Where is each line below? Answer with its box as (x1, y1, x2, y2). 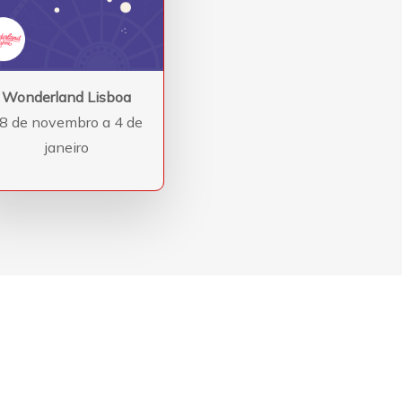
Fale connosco (253, 370, 267, 390)
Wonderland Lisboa (2, 88, 132, 107)
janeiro (44, 138, 89, 157)
